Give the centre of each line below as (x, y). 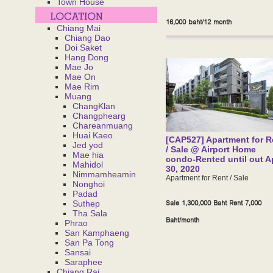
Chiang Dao (87, 38)
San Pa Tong (89, 243)
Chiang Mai (79, 28)
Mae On (80, 77)
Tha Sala (90, 213)
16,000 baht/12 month (199, 22)
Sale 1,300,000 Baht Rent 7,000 (214, 203)
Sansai (78, 252)
